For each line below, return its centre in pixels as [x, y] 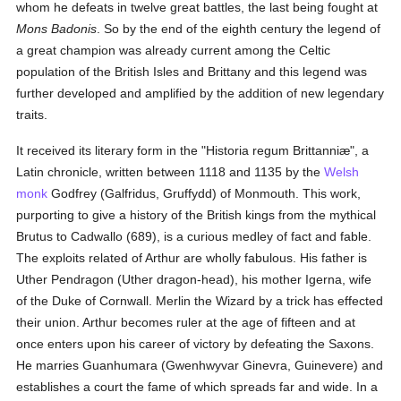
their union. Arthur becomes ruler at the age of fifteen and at [186, 322]
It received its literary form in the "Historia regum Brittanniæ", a [193, 150]
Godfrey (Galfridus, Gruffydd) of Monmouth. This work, [205, 193]
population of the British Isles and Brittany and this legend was [192, 72]
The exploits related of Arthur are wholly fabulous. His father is [192, 258]
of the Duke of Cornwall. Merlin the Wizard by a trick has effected [200, 301]
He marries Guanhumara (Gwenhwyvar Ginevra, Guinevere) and [200, 365]
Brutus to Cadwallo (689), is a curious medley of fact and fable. [194, 236]
